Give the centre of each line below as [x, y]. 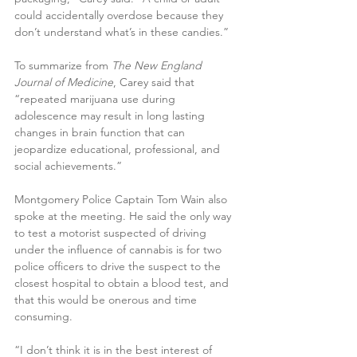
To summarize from [63, 66]
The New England [158, 66]
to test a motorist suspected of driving [112, 233]
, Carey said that [155, 82]
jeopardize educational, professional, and [119, 149]
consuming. [43, 317]
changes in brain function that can [101, 133]
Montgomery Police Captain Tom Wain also [122, 200]
